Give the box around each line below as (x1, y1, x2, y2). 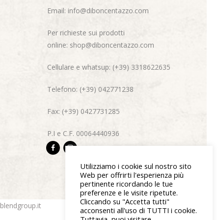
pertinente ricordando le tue (80, 179, 173, 189)
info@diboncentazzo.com (68, 5, 149, 15)
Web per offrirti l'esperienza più (80, 170, 184, 180)
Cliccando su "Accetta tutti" (80, 196, 169, 206)
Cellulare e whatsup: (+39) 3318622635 (47, 62, 170, 72)
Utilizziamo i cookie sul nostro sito (80, 161, 192, 171)
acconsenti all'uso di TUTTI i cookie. (80, 205, 197, 215)
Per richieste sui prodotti (47, 27, 125, 37)
